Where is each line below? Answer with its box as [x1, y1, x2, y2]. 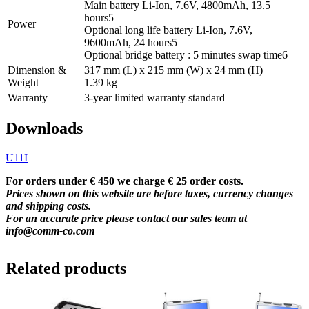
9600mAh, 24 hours [84, 36, 172, 48]
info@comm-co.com [6, 225, 94, 237]
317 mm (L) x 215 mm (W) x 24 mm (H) [84, 63, 263, 76]
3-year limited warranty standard [84, 91, 225, 103]
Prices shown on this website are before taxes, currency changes [6, 188, 293, 200]
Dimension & [8, 63, 66, 76]
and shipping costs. [6, 200, 91, 212]
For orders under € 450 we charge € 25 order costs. [6, 175, 243, 188]
